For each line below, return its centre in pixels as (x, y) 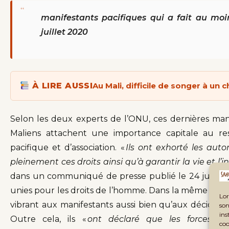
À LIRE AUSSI (61, 86)
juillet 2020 (64, 32)
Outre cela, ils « (49, 219)
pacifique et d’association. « (68, 148)
